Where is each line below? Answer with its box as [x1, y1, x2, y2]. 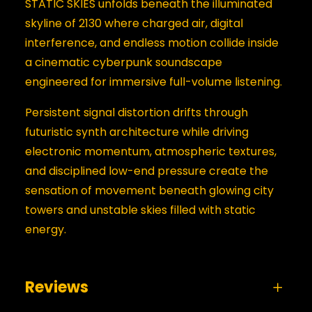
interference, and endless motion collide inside [25, 34, 279, 51]
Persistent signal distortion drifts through [25, 104, 248, 120]
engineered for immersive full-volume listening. [25, 73, 282, 90]
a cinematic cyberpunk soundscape [25, 54, 222, 70]
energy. [25, 221, 66, 237]
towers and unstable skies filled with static [25, 201, 256, 218]
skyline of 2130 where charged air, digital [25, 15, 243, 31]
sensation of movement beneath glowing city [25, 182, 274, 198]
